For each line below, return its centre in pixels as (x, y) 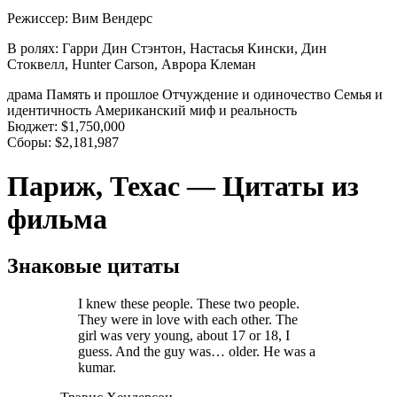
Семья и (358, 95)
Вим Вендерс (112, 19)
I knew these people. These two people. (189, 303)
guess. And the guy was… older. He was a (197, 351)
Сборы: (29, 143)
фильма (57, 218)
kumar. (97, 367)
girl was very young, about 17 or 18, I (184, 335)
